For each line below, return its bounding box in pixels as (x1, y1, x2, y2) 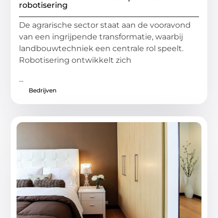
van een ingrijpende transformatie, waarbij (19, 32, 183, 42)
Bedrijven (29, 86, 57, 94)
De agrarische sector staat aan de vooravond (19, 20, 191, 30)
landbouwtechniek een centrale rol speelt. (19, 44, 184, 54)
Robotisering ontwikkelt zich (19, 55, 132, 65)
